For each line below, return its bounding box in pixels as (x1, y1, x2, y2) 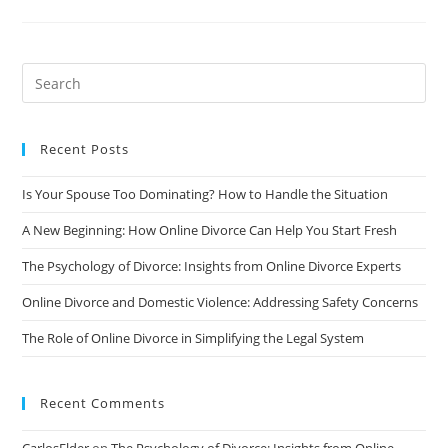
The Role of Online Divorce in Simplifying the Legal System (22, 329, 365, 348)
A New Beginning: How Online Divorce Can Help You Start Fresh (22, 221, 398, 240)
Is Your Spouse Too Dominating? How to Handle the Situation (22, 185, 389, 204)
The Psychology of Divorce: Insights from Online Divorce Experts (22, 257, 402, 276)
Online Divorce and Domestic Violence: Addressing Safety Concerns (22, 293, 419, 312)
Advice (147, 91, 198, 111)
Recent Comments (40, 394, 166, 413)
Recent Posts (40, 140, 130, 159)
